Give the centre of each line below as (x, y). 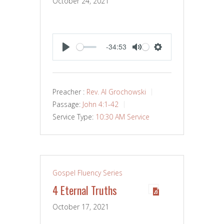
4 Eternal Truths (85, 190)
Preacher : (68, 91)
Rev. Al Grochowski (116, 91)
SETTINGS (179, 57)
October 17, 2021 (81, 207)
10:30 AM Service (122, 117)
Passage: (66, 104)
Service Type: (73, 117)
